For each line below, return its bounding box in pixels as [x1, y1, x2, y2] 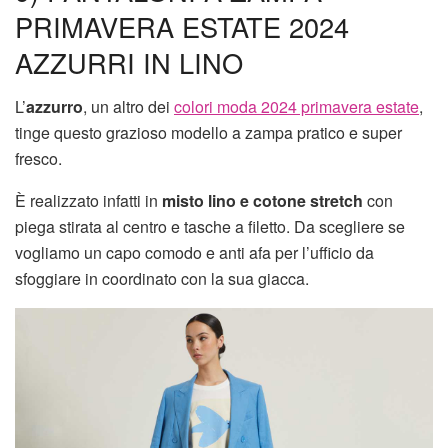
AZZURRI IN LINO [15, 42, 243, 82]
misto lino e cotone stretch [162, 189, 363, 213]
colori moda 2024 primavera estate [174, 95, 419, 119]
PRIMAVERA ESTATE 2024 [15, 6, 349, 46]
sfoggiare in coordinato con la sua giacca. [15, 267, 309, 291]
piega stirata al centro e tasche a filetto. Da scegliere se [15, 215, 405, 239]
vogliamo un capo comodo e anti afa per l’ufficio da [15, 241, 374, 265]
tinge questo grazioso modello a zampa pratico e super [15, 121, 402, 145]
